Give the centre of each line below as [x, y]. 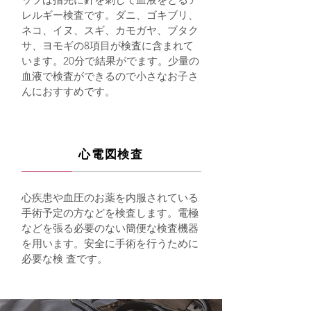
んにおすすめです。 [68, 91]
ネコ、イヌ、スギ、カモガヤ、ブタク [110, 30]
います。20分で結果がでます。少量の [110, 61]
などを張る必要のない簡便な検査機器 [110, 228]
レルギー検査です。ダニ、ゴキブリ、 [110, 15]
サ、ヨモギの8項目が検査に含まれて [108, 45]
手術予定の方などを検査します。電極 [110, 213]
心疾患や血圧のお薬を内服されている [110, 197]
